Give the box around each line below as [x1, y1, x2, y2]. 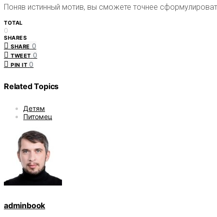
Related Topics [4, 81, 59, 92]
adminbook [4, 200, 46, 210]
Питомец [23, 112, 52, 121]
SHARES [4, 34, 27, 41]
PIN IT [11, 61, 28, 68]
